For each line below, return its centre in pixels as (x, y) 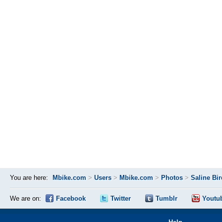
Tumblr (166, 198)
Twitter (121, 198)
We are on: (26, 198)
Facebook (71, 198)
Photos (172, 178)
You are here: (29, 178)
